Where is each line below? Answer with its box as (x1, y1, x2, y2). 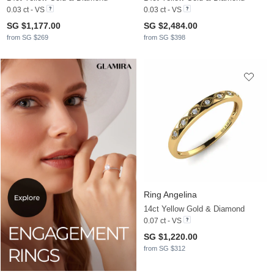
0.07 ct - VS (144, 217, 182, 226)
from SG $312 (144, 245, 185, 253)
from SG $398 (144, 34, 185, 42)
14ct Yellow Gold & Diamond (144, 204, 245, 214)
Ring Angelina (144, 190, 197, 200)
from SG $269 (7, 34, 48, 42)
